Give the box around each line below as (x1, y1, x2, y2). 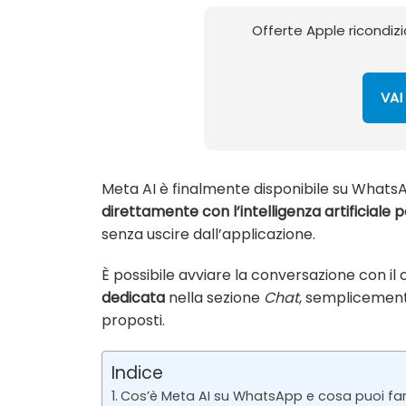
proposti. (101, 310, 165, 332)
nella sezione (165, 287, 264, 309)
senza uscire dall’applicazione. (101, 223, 315, 245)
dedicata (101, 287, 165, 309)
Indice (111, 361, 163, 386)
